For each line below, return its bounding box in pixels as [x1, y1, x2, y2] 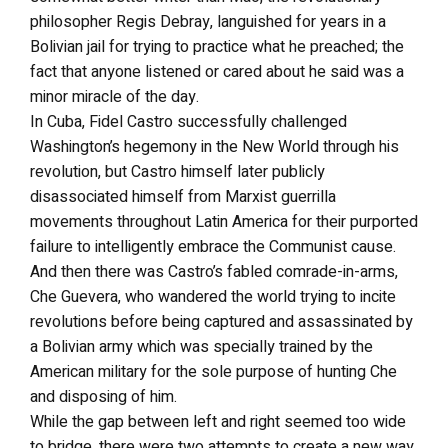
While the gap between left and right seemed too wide [30, 409, 406, 434]
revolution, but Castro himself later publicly [30, 159, 325, 184]
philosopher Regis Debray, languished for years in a [30, 9, 386, 34]
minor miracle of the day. [30, 84, 199, 109]
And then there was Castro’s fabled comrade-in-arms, [30, 259, 398, 284]
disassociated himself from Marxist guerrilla [30, 184, 336, 209]
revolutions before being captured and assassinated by [30, 309, 413, 334]
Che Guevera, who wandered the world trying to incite [30, 284, 396, 309]
